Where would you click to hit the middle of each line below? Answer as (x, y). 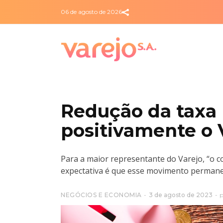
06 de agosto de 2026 (91, 12)
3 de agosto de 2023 (180, 195)
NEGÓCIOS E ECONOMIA (101, 195)
